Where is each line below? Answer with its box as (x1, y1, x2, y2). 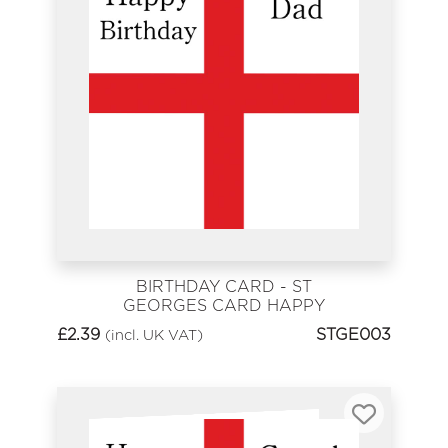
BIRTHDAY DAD (160, 315, 288, 335)
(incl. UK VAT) (105, 325, 203, 343)
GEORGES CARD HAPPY (123, 296, 325, 316)
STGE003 (316, 324, 391, 344)
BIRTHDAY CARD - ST (136, 277, 312, 297)
